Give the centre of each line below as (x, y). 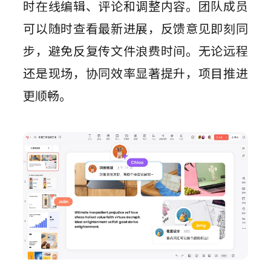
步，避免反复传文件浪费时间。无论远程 (135, 50)
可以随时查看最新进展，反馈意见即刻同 (135, 28)
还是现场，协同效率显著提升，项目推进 (135, 73)
